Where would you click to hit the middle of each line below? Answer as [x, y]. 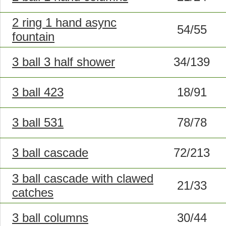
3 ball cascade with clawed [83, 179]
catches [33, 193]
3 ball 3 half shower [64, 62]
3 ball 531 [38, 123]
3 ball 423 [38, 92]
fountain [33, 37]
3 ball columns [50, 218]
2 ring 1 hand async [64, 23]
